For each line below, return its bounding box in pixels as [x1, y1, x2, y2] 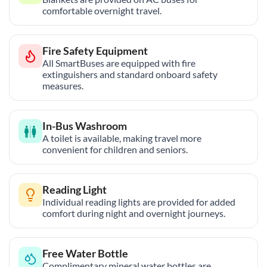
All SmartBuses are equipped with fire [42, 57, 195, 69]
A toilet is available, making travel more [42, 132, 201, 144]
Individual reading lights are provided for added [42, 195, 235, 207]
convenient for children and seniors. [42, 143, 188, 155]
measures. [42, 79, 83, 91]
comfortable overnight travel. [42, 4, 162, 16]
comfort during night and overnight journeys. [42, 207, 225, 219]
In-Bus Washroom [42, 119, 127, 132]
